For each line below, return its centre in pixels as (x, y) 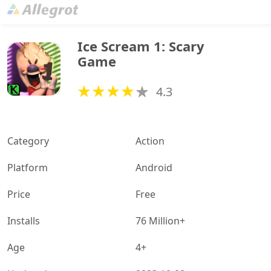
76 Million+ (160, 221)
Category (28, 141)
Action (150, 141)
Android (154, 168)
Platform (28, 168)
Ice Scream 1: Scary (141, 46)
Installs (24, 221)
